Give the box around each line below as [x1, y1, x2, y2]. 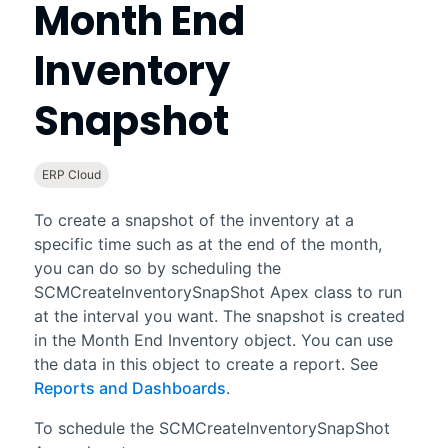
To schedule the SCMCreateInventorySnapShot [33, 417, 390, 438]
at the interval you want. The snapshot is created [33, 305, 405, 326]
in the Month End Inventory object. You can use [33, 329, 393, 350]
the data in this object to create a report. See [33, 353, 378, 374]
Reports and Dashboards [33, 377, 226, 398]
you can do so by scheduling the [33, 257, 281, 278]
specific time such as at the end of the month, [33, 233, 382, 254]
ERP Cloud [41, 166, 101, 182]
